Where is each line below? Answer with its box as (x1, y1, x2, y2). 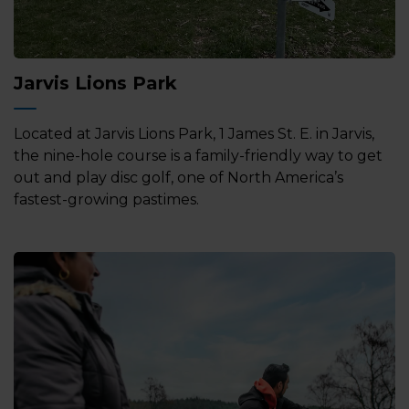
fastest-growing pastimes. (14, 191, 199, 208)
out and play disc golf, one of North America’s (14, 169, 343, 186)
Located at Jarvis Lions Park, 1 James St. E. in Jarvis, (14, 125, 374, 142)
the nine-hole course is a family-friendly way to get (14, 147, 383, 164)
